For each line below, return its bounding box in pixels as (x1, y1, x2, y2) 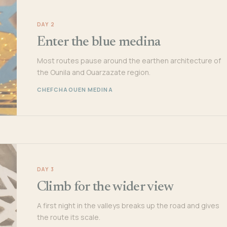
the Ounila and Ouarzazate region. (36, 67, 150, 77)
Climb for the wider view (36, 180, 174, 194)
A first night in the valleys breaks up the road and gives (36, 200, 219, 210)
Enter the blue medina (36, 35, 161, 49)
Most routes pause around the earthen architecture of (36, 55, 221, 65)
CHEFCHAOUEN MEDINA (36, 85, 113, 93)
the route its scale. (36, 212, 100, 222)
